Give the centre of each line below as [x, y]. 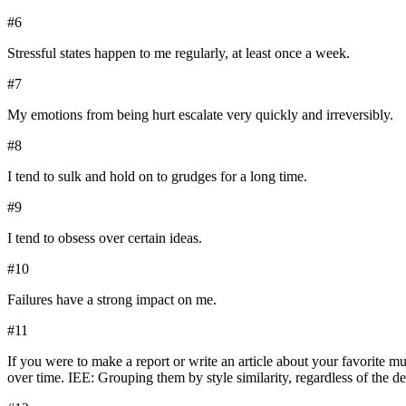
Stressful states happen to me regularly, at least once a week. [179, 53]
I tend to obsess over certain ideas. [105, 238]
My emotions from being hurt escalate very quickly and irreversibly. [200, 115]
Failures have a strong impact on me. [112, 300]
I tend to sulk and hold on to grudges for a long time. [157, 177]
